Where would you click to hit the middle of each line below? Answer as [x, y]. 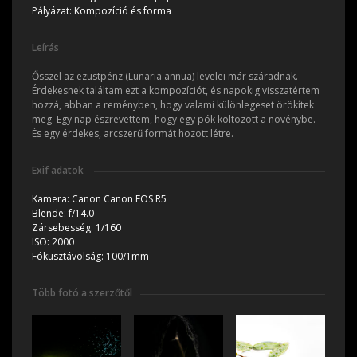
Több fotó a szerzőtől [82, 293]
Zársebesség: [64, 228]
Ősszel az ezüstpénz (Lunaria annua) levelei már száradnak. [165, 76]
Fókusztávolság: [69, 257]
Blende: [50, 214]
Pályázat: [53, 11]
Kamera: [52, 199]
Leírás [45, 48]
